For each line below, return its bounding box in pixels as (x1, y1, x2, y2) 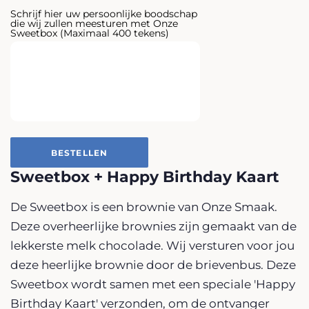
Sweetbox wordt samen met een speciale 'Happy (10, 277, 295, 292)
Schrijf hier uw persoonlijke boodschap (10, 8, 197, 21)
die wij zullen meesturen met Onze (10, 17, 178, 30)
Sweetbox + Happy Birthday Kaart (10, 168, 279, 187)
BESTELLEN (50, 147, 108, 158)
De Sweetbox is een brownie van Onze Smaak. (10, 200, 277, 215)
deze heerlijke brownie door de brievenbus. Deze (10, 258, 296, 272)
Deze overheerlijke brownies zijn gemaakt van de (10, 219, 297, 234)
